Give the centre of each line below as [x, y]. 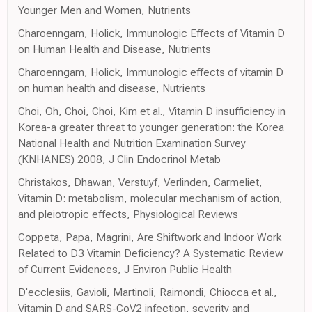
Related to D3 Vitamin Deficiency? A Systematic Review [151, 253]
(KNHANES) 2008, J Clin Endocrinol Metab [119, 159]
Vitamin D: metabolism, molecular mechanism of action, [150, 198]
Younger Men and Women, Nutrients [104, 10]
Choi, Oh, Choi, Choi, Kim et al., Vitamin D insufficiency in [152, 111]
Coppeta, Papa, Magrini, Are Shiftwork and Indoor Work [150, 237]
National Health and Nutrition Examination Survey [132, 143]
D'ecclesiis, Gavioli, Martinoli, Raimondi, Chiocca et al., [148, 292]
